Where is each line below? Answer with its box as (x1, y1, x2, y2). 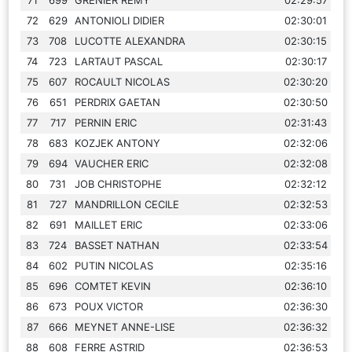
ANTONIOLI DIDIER (75, 13, 165, 27)
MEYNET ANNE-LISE (75, 320, 176, 333)
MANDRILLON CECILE (75, 197, 180, 211)
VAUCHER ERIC (75, 156, 149, 170)
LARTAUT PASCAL (75, 54, 163, 68)
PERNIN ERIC (75, 115, 137, 129)
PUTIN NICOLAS (75, 258, 154, 272)
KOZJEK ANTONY (75, 136, 161, 149)
